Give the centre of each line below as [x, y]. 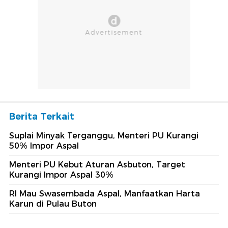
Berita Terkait [42, 117]
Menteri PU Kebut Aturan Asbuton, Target [97, 165]
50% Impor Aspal [44, 146]
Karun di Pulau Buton [53, 204]
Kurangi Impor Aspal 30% [61, 175]
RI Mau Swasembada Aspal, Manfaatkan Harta [105, 194]
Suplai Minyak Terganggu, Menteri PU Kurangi [104, 136]
